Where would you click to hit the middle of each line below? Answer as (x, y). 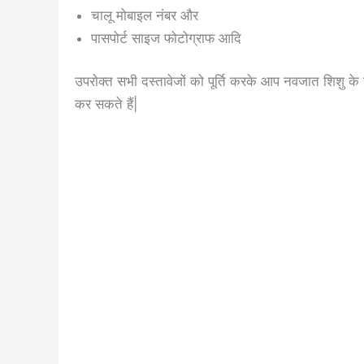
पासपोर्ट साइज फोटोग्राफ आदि (166, 38)
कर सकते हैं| (106, 104)
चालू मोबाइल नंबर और (145, 15)
